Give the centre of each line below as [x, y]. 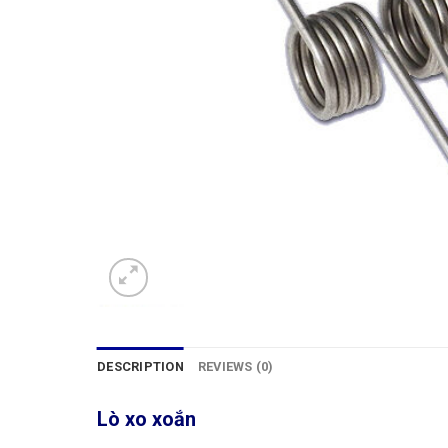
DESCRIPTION [140, 366]
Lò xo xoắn [146, 418]
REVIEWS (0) [235, 366]
